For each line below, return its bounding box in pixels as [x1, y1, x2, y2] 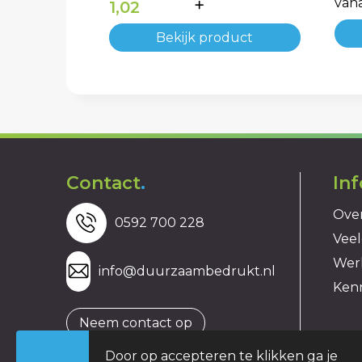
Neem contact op [78, 314, 192, 330]
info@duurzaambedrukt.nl [99, 263, 276, 279]
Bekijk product [156, 29, 254, 45]
